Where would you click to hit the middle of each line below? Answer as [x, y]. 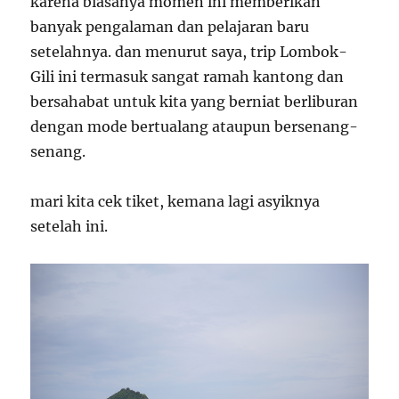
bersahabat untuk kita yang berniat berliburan [195, 101]
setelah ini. [69, 226]
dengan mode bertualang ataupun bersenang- [195, 126]
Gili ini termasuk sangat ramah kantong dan [187, 76]
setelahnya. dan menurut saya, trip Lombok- [189, 51]
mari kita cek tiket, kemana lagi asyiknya [175, 201]
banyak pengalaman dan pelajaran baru [170, 26]
